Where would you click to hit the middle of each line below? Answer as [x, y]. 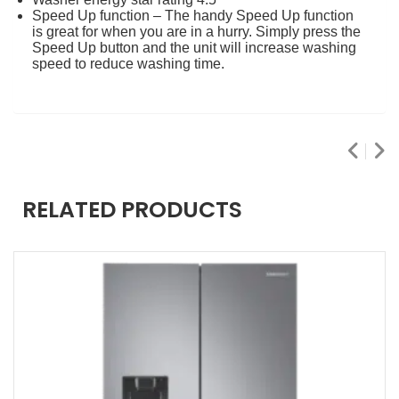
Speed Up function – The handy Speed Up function [193, 15]
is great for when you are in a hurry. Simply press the [196, 31]
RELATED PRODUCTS [132, 209]
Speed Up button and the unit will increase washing [194, 47]
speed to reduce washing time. [128, 63]
